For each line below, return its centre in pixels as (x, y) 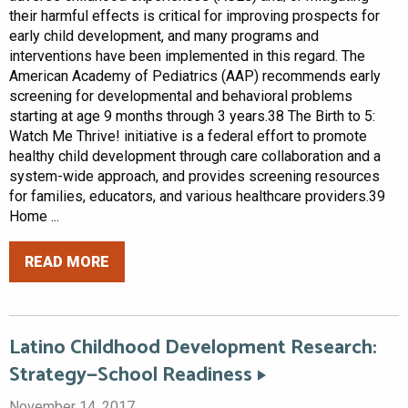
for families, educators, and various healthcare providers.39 (197, 197)
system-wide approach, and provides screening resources (194, 177)
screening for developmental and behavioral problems (181, 97)
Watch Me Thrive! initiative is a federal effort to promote (188, 137)
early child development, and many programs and (164, 36)
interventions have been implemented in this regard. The (187, 56)
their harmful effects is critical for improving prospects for (194, 16)
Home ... (34, 217)
